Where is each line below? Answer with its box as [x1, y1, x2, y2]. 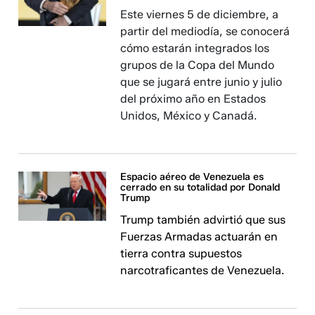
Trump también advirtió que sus [120, 213, 286, 226]
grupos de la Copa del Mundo [120, 58, 275, 72]
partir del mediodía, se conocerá [120, 25, 290, 38]
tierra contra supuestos [120, 247, 243, 260]
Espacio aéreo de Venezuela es [120, 171, 264, 183]
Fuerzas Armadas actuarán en [120, 230, 278, 243]
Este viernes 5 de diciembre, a [120, 8, 279, 21]
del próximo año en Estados [120, 92, 266, 105]
